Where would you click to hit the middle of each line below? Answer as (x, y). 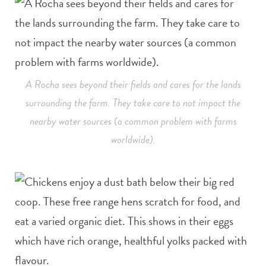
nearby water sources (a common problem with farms (133, 121)
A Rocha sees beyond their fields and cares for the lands (133, 84)
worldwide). (133, 139)
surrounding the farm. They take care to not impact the (133, 102)
